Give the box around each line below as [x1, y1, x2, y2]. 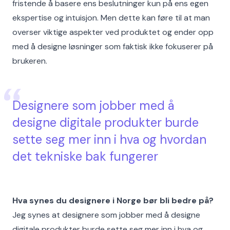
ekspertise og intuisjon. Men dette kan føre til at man [12, 12, 210, 24]
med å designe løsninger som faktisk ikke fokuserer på [12, 41, 213, 52]
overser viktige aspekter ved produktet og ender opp [12, 27, 214, 38]
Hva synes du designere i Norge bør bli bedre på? [12, 195, 214, 206]
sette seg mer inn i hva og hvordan [12, 131, 206, 148]
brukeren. [12, 55, 47, 67]
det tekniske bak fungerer [12, 148, 158, 165]
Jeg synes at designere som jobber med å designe [12, 209, 200, 221]
